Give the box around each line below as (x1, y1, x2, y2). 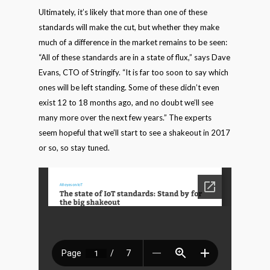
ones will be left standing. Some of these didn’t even (39, 83, 219, 92)
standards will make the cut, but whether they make (39, 22, 219, 32)
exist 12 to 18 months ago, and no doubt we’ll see (39, 98, 213, 107)
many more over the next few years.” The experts (39, 113, 212, 122)
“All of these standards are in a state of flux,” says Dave (39, 52, 230, 62)
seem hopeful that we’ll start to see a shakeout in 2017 (39, 128, 230, 137)
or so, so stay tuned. (39, 143, 110, 152)
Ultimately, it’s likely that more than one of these (39, 7, 207, 17)
